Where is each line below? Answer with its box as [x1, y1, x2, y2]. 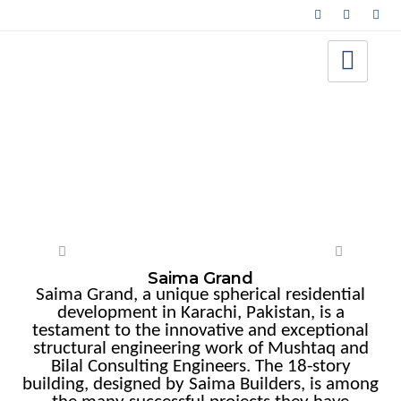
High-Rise [9, 124, 107, 148]
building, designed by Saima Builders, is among [22, 375, 379, 394]
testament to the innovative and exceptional [32, 321, 369, 340]
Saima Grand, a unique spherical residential [36, 286, 365, 304]
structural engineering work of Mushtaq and [32, 339, 369, 358]
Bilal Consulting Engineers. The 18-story [50, 357, 351, 376]
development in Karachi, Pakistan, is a [56, 303, 345, 322]
